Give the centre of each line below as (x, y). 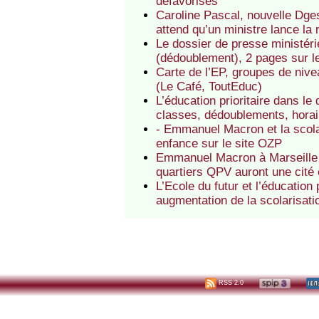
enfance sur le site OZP (219, 144)
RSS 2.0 (230, 283)
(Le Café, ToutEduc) (209, 87)
